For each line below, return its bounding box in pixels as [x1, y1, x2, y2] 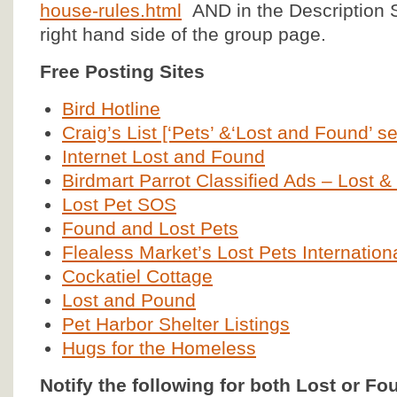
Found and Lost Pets [62, 218, 238, 238]
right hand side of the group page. [40, 24, 326, 44]
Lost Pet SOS [62, 194, 176, 214]
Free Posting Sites [40, 61, 205, 82]
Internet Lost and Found [62, 146, 265, 167]
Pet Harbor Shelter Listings [62, 314, 290, 334]
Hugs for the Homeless [62, 338, 256, 358]
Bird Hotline [62, 98, 160, 119]
